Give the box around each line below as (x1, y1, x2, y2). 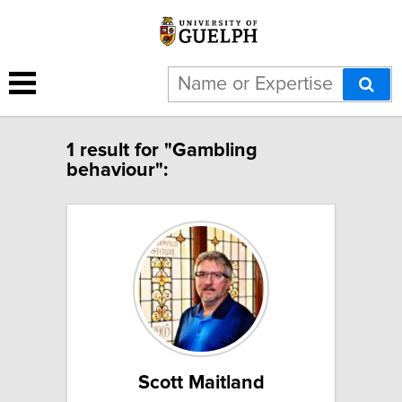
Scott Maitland (137, 372, 265, 393)
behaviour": (66, 160, 168, 180)
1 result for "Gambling (66, 140, 258, 161)
